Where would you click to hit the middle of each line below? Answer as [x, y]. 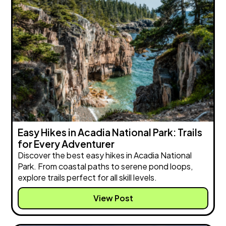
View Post [113, 198]
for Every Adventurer [66, 144]
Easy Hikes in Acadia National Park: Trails [110, 132]
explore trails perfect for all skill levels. [88, 178]
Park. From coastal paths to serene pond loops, [105, 166]
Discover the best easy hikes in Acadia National [105, 155]
